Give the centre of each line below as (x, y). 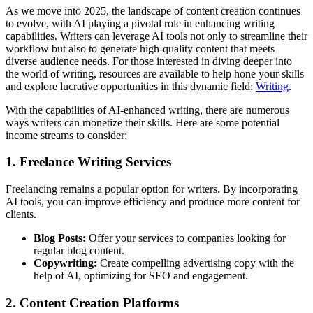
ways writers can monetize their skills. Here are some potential (143, 122)
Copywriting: (65, 263)
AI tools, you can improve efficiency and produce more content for (153, 201)
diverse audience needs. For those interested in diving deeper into (149, 61)
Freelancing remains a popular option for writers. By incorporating (152, 189)
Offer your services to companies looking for (186, 238)
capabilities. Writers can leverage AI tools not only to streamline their (156, 36)
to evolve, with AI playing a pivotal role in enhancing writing (140, 23)
